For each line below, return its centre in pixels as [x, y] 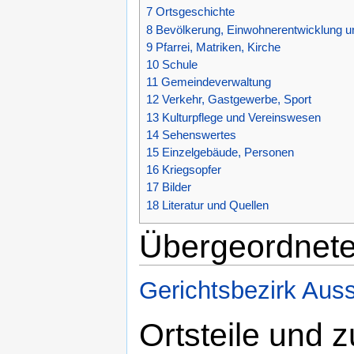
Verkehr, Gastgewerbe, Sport [237, 100]
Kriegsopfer [192, 170]
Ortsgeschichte [195, 12]
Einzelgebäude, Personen [228, 153]
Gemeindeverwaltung [216, 82]
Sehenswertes [199, 134]
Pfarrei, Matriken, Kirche [218, 47]
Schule [180, 65]
